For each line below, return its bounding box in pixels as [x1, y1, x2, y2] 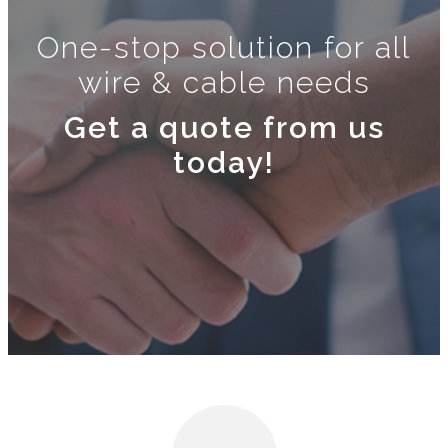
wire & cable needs [77, 64, 371, 100]
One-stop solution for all [37, 29, 411, 65]
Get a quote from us [63, 109, 385, 145]
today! [173, 144, 275, 180]
